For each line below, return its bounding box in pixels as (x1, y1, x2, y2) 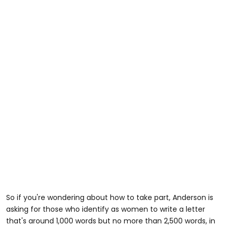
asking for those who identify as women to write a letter (6, 204, 205, 214)
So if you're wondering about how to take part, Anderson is (6, 192, 213, 203)
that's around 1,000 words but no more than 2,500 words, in (6, 215, 215, 226)
